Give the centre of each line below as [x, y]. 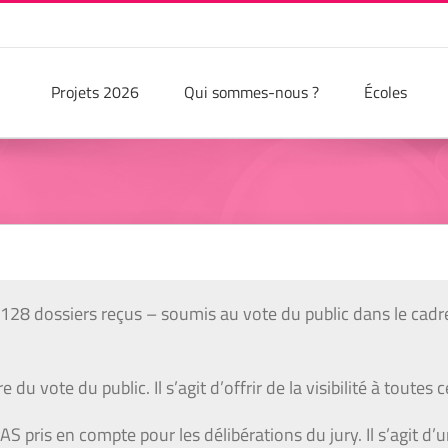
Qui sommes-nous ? [251, 91]
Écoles [385, 91]
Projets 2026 [95, 91]
